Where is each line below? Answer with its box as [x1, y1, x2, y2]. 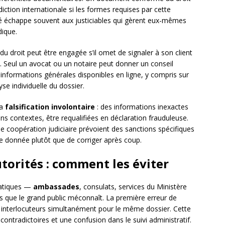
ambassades [33, 182, 79, 192]
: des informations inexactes [95, 102, 188, 112]
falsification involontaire [5, 102, 95, 112]
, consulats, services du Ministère [79, 182, 187, 192]
